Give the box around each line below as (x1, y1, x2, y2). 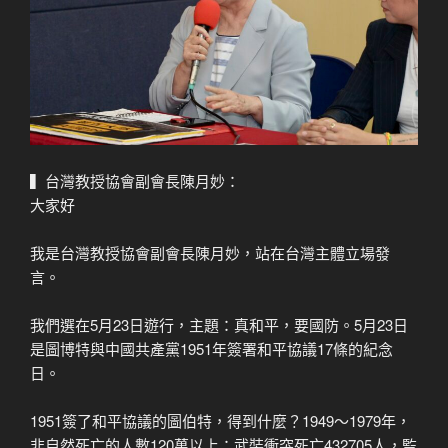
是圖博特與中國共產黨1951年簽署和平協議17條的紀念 (30, 338, 393, 360)
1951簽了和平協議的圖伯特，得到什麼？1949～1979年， (30, 410, 411, 432)
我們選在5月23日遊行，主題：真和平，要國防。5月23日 (30, 314, 408, 336)
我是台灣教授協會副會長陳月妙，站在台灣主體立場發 (30, 242, 390, 264)
